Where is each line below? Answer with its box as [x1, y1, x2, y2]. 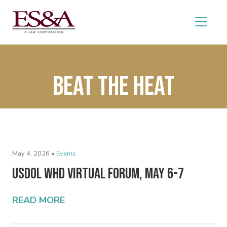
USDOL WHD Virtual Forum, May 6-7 [12, 164, 184, 183]
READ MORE [12, 194, 65, 206]
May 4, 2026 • [12, 148, 55, 158]
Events [56, 148, 76, 158]
